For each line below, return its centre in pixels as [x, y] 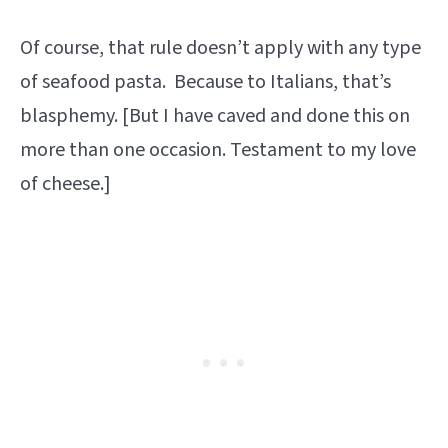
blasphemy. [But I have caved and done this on [215, 116]
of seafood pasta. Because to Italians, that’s [205, 82]
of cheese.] [65, 184]
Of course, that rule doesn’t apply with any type [220, 48]
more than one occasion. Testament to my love [218, 150]
